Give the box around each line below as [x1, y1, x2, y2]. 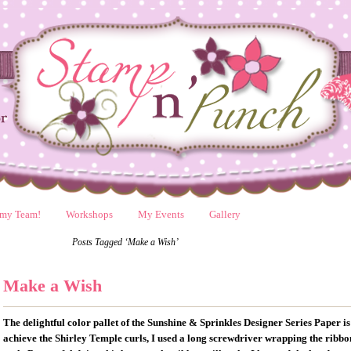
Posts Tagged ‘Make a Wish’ [71, 237, 179, 248]
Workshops [66, 208, 113, 220]
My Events [138, 208, 184, 220]
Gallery [209, 208, 241, 220]
